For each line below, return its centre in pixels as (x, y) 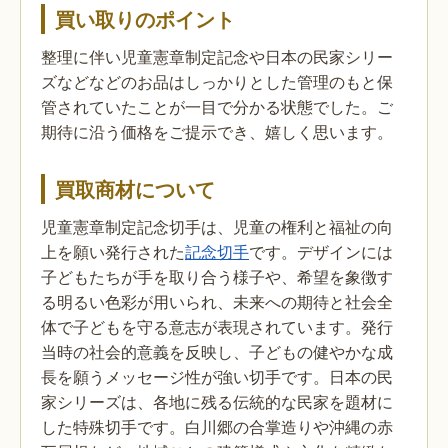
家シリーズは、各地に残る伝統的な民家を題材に (217, 402)
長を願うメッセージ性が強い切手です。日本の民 (217, 377)
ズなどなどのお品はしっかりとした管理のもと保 (217, 82)
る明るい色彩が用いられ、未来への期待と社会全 (217, 302)
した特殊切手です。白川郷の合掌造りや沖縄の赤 (217, 427)
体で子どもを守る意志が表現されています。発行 (217, 327)
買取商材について (135, 189)
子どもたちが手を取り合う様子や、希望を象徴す (217, 277)
